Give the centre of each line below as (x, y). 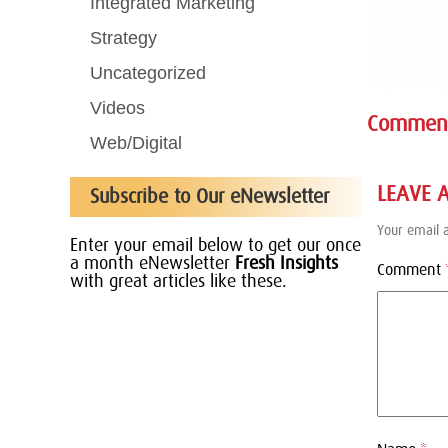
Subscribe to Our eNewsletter (209, 196)
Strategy (123, 37)
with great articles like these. (178, 281)
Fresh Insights (286, 263)
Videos (117, 107)
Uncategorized (147, 72)
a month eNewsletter (152, 263)
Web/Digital (135, 142)
